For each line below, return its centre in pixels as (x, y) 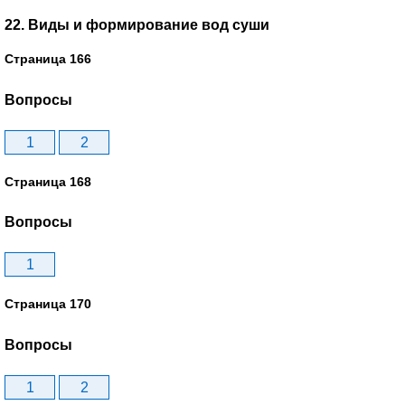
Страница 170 (48, 304)
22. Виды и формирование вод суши (137, 25)
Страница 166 (48, 59)
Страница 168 (48, 181)
